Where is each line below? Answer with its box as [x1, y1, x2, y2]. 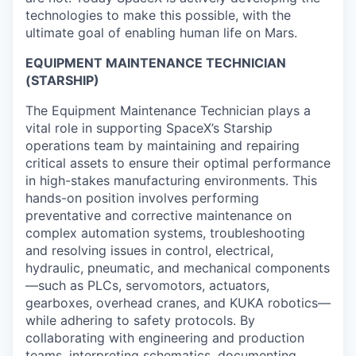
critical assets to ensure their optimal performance [25, 155, 331, 172]
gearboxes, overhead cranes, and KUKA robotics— [25, 295, 331, 311]
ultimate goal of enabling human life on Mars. [25, 25, 297, 41]
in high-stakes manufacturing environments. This [25, 172, 317, 189]
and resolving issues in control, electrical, [25, 242, 273, 259]
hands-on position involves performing [25, 190, 259, 207]
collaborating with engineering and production [25, 330, 304, 346]
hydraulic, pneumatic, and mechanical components [25, 260, 330, 277]
